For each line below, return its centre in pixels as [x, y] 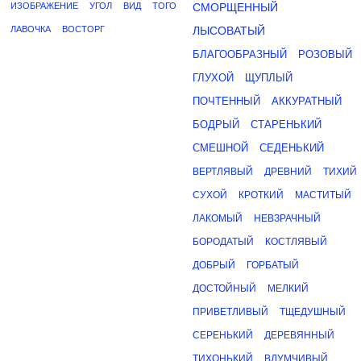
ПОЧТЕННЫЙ [226, 101]
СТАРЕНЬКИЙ [286, 124]
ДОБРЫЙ [214, 265]
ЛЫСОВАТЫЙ [229, 31]
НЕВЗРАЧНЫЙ [287, 218]
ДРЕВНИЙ [288, 172]
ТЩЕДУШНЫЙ [313, 312]
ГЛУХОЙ [213, 78]
